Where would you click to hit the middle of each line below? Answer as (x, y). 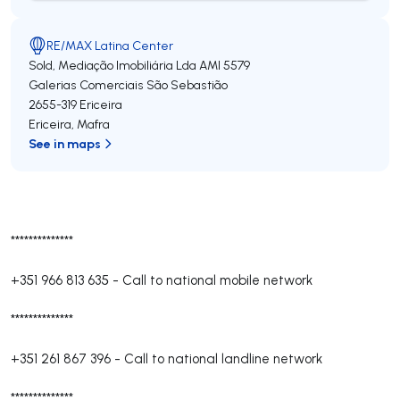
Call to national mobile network (217, 280)
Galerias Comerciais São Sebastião (128, 85)
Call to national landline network (223, 358)
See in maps (65, 143)
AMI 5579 (225, 65)
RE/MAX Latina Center (110, 46)
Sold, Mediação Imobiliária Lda (112, 65)
